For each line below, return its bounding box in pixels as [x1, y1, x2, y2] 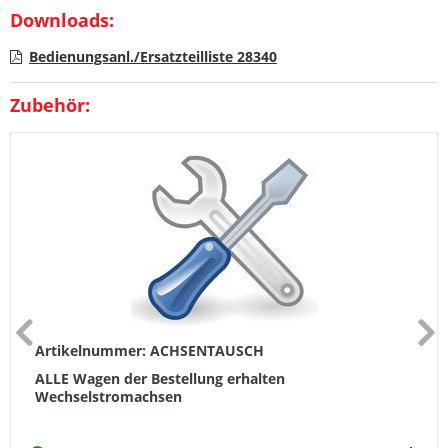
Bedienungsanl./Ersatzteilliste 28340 [29, 47, 277, 67]
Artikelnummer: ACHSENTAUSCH [35, 341, 264, 361]
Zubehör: [10, 93, 90, 118]
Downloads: [10, 8, 114, 33]
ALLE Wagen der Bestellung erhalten [35, 369, 285, 389]
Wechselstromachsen [35, 387, 182, 407]
